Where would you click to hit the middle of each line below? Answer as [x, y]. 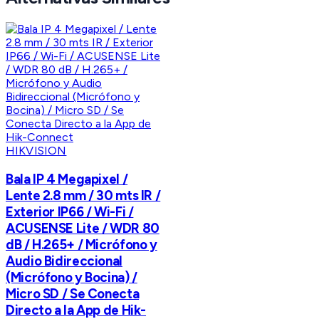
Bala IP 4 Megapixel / [67, 179]
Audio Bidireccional [64, 261]
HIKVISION [36, 151]
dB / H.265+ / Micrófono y [82, 244]
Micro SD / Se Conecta [73, 293]
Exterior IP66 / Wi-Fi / [70, 211]
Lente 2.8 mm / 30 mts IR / [83, 195]
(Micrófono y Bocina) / [72, 277]
